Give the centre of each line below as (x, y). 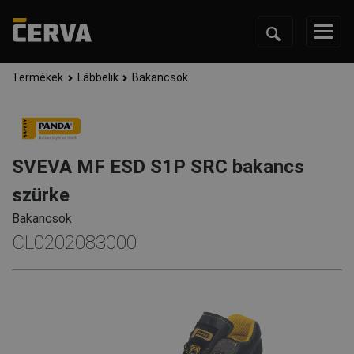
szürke (41, 196)
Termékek (38, 78)
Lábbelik (98, 78)
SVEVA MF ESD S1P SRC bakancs (158, 167)
